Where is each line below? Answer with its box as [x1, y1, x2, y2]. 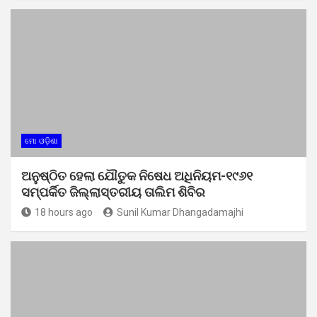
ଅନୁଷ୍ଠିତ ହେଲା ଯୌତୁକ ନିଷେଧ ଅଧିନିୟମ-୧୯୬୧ [21, 168, 253, 183]
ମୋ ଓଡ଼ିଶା [25, 136, 58, 146]
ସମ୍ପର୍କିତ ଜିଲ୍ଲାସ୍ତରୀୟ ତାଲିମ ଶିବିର [21, 184, 205, 200]
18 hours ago [35, 206, 93, 218]
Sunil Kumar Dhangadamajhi [117, 206, 243, 218]
